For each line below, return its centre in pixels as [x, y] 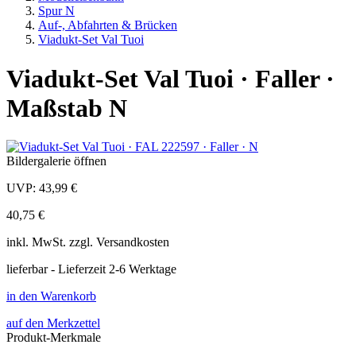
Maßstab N [67, 108]
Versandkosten [133, 242]
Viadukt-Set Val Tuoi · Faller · [170, 78]
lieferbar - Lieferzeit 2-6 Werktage [91, 269]
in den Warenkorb [51, 296]
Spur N [56, 11]
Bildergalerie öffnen [56, 161]
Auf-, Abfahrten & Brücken [108, 25]
